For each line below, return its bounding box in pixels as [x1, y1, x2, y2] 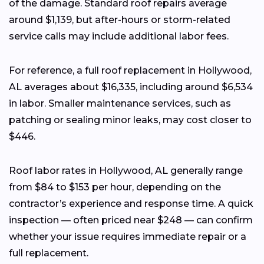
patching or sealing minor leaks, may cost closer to [9, 114, 252, 126]
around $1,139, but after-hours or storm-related [9, 14, 230, 25]
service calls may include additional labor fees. [9, 30, 229, 42]
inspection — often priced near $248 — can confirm [9, 214, 253, 226]
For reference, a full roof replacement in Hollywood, [9, 64, 252, 76]
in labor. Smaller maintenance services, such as [9, 97, 231, 109]
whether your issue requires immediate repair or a [9, 230, 246, 242]
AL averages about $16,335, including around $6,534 [9, 81, 253, 93]
